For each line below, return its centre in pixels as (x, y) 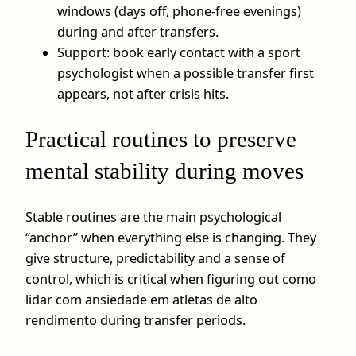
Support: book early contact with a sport (179, 53)
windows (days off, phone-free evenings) (179, 12)
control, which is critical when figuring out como (171, 279)
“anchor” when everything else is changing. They (171, 237)
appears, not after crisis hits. (143, 94)
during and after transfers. (138, 32)
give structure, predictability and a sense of (155, 258)
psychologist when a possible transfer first (186, 74)
